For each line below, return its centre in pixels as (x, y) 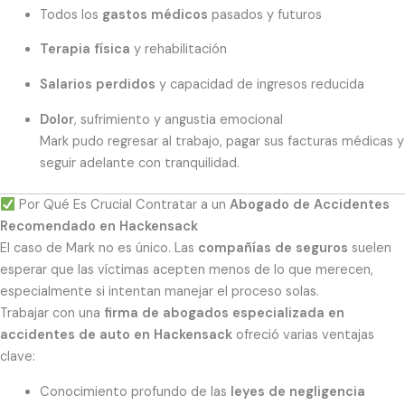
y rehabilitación (178, 50)
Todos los (71, 14)
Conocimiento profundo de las (135, 392)
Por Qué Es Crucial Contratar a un (122, 205)
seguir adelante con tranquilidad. (139, 163)
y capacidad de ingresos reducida (259, 85)
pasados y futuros (264, 14)
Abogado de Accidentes (309, 205)
